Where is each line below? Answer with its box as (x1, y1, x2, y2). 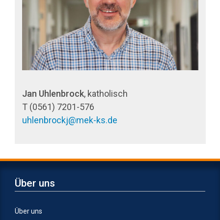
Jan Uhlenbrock (22, 88, 84, 99)
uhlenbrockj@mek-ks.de (22, 115, 117, 126)
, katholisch (84, 88, 128, 99)
